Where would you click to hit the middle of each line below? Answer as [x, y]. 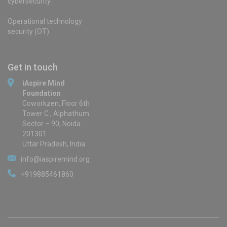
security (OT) [28, 32]
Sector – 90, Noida [51, 124]
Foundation [41, 93]
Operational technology [45, 22]
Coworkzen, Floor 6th [56, 104]
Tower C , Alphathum [55, 114]
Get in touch [33, 67]
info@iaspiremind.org [55, 159]
